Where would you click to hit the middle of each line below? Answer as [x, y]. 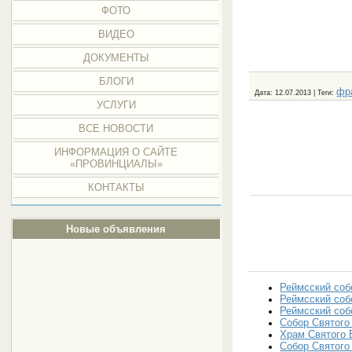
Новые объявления [116, 229]
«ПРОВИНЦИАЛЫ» [116, 164]
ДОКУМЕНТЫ [116, 58]
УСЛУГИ [116, 105]
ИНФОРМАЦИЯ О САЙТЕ [116, 152]
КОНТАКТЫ [116, 187]
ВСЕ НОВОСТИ [116, 128]
